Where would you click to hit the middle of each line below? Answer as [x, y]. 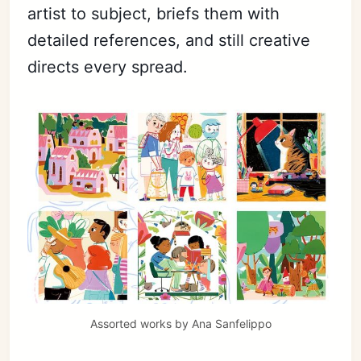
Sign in [180, 92]
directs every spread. [108, 67]
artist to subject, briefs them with [154, 14]
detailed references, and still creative [169, 40]
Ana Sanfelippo [231, 323]
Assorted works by [141, 323]
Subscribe [180, 60]
